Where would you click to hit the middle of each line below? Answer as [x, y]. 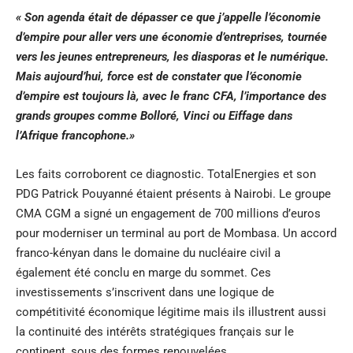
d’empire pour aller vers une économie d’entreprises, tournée [171, 37]
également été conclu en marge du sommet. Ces [143, 272]
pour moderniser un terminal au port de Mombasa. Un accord [176, 233]
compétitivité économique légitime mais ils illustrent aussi [171, 312]
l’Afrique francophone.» [75, 135]
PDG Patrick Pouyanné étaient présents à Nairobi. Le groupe [173, 193]
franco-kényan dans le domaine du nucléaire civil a [148, 253]
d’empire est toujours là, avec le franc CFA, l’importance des [171, 96]
